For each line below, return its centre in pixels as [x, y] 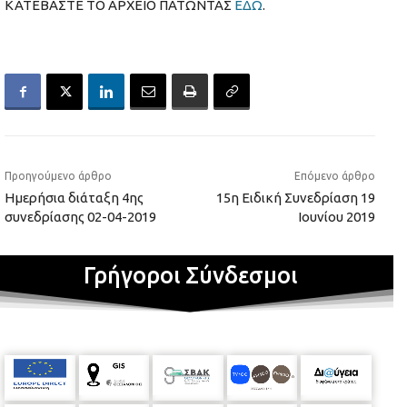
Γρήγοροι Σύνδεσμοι [190, 276]
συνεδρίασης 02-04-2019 [80, 217]
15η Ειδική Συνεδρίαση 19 [295, 198]
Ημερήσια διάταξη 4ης [74, 198]
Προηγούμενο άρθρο [58, 176]
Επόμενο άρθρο [334, 176]
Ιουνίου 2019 [336, 217]
